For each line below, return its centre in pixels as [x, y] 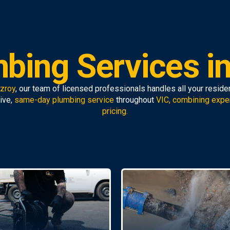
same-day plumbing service [64, 100]
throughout [135, 100]
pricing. [115, 111]
